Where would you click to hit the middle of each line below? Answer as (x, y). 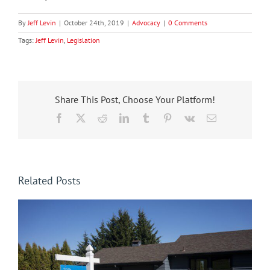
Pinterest (188, 118)
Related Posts (49, 180)
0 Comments (188, 23)
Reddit (119, 118)
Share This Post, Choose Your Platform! (135, 100)
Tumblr (164, 118)
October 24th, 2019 (94, 23)
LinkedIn (146, 118)
